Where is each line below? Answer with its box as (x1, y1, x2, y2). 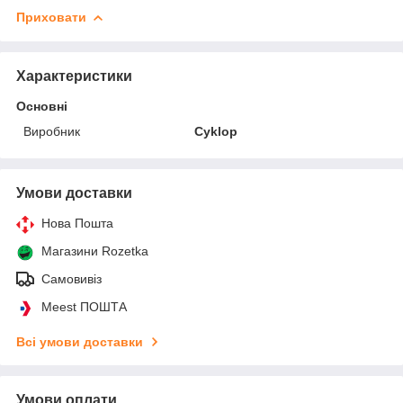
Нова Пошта (41, 215, 113, 230)
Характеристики (16, 67, 132, 84)
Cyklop (194, 123, 238, 139)
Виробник (23, 123, 80, 139)
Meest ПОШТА (41, 299, 127, 314)
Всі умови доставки (16, 334, 143, 349)
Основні (16, 98, 67, 113)
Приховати (16, 10, 86, 25)
